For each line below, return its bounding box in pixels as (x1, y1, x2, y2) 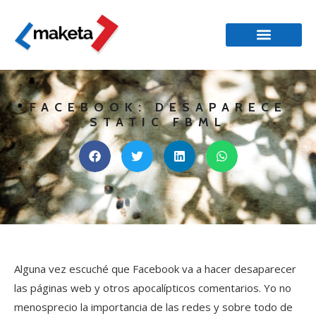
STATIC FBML (90, 114, 226, 129)
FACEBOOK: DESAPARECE (29, 99, 287, 114)
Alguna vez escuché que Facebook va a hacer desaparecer (14, 261, 296, 276)
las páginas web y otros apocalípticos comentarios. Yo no (14, 280, 291, 295)
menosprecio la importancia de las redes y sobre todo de (14, 299, 293, 314)
